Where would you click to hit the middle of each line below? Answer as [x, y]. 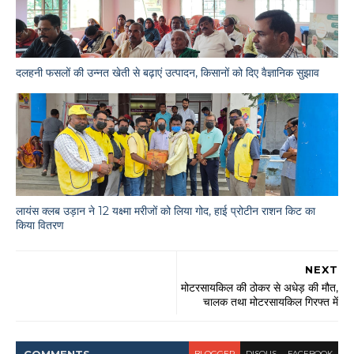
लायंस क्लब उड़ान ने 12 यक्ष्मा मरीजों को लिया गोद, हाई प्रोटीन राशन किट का [166, 211]
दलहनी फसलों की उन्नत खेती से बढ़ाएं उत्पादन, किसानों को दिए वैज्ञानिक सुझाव [168, 72]
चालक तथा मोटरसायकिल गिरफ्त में [271, 302]
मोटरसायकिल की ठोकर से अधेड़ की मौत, [260, 288]
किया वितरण [40, 225]
